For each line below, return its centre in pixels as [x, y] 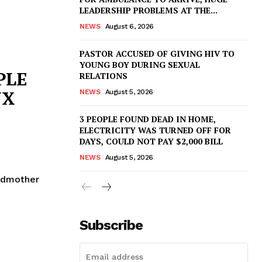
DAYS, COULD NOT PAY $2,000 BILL [151, 141]
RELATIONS [104, 75]
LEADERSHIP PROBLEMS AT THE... [149, 10]
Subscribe [111, 225]
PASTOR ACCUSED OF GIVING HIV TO [157, 53]
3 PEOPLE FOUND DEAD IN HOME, [148, 119]
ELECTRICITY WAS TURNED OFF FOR [155, 130]
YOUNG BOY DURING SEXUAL [140, 64]
